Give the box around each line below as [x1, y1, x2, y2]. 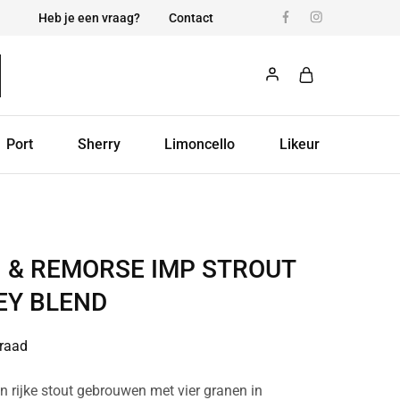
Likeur [279, 136, 320, 153]
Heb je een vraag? [38, 11, 140, 25]
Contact [169, 11, 213, 25]
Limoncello [164, 136, 236, 153]
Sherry [77, 136, 121, 153]
